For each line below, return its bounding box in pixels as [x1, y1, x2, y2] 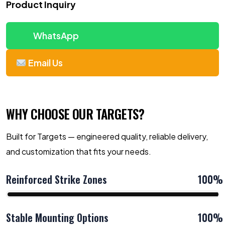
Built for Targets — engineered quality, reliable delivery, [6, 131, 208, 142]
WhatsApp [31, 30, 79, 41]
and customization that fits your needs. [6, 146, 151, 157]
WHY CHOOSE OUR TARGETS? [6, 104, 145, 123]
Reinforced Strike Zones [6, 172, 107, 187]
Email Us [26, 57, 63, 68]
